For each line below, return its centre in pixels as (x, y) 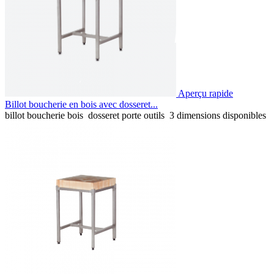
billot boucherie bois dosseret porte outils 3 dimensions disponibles (135, 115)
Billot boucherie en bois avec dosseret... (81, 104)
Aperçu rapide (206, 93)
